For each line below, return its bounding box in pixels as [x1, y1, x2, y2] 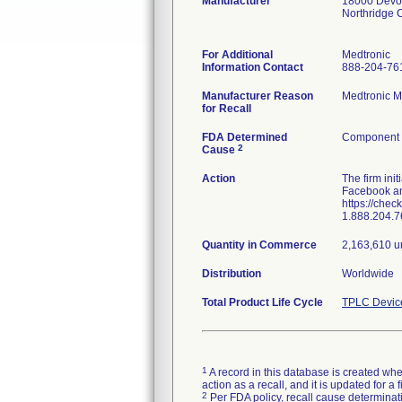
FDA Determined [202, 131, 287, 144]
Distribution [202, 267, 261, 280]
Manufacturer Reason [202, 90, 313, 102]
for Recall [202, 102, 251, 115]
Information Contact [202, 61, 303, 74]
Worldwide [342, 267, 394, 280]
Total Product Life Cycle [202, 296, 323, 309]
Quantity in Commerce [202, 239, 317, 251]
